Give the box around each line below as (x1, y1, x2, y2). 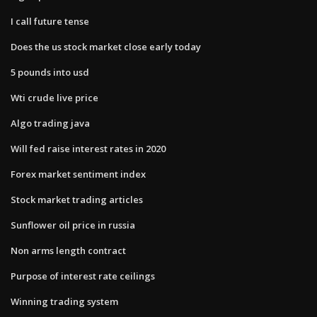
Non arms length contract (11, 243, 126, 257)
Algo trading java (11, 116, 90, 129)
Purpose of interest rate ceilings (11, 269, 155, 282)
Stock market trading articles (11, 192, 143, 206)
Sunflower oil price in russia (11, 218, 135, 231)
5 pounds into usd (11, 65, 89, 79)
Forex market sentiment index (11, 167, 146, 180)
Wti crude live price (11, 91, 98, 104)
